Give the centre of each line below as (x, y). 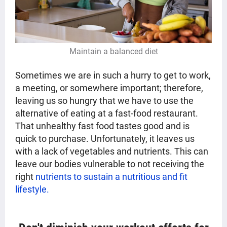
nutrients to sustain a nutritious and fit (111, 177)
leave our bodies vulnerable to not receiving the (110, 164)
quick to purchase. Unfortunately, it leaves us (105, 139)
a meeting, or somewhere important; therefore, (109, 88)
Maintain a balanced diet (113, 52)
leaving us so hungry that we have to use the (104, 101)
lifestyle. (32, 190)
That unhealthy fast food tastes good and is (102, 126)
